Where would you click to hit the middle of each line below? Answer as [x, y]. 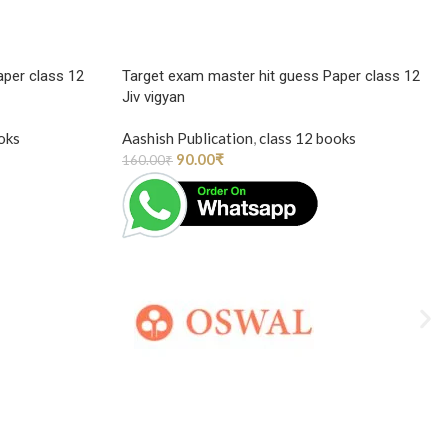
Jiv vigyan [153, 97]
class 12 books [307, 138]
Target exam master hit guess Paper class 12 [271, 76]
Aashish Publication [187, 138]
